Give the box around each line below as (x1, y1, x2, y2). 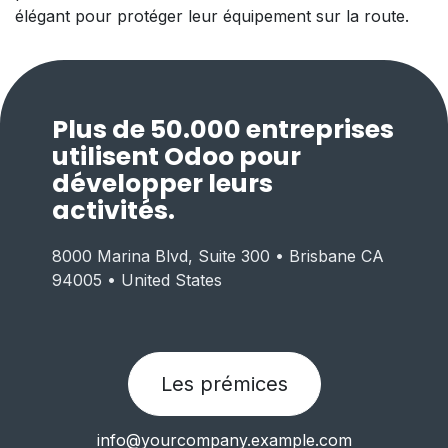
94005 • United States (52, 269, 223, 290)
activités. (52, 192, 176, 228)
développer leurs (52, 165, 274, 201)
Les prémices (160, 371, 288, 396)
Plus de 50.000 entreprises (52, 111, 395, 147)
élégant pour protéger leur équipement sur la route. (15, 5, 409, 26)
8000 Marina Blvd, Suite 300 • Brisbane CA (52, 245, 385, 266)
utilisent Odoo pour (52, 138, 302, 174)
